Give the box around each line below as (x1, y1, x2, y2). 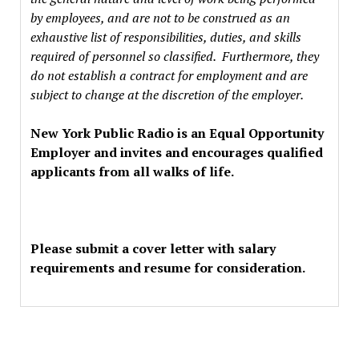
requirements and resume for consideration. (30, 259, 305, 276)
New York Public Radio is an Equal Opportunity (30, 124, 324, 142)
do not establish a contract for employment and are (30, 67, 308, 84)
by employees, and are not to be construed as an (30, 9, 290, 26)
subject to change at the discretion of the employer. (30, 86, 304, 103)
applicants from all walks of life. (30, 163, 234, 180)
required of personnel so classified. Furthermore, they (30, 47, 319, 65)
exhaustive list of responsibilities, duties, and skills (30, 28, 301, 46)
